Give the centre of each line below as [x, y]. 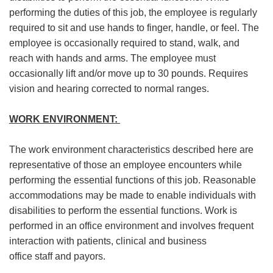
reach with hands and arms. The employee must [112, 58]
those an [102, 165]
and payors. [80, 256]
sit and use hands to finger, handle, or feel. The [158, 28]
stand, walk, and [204, 43]
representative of [45, 165]
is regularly [233, 12]
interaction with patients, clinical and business [108, 241]
